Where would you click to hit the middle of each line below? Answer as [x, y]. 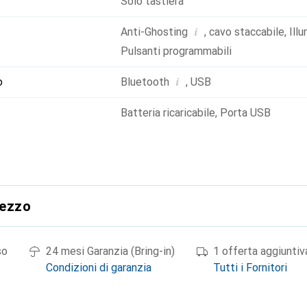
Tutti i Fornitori [250, 268]
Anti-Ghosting [154, 32]
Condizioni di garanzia [99, 268]
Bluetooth [145, 82]
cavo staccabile [247, 32]
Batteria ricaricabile [168, 113]
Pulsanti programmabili [176, 51]
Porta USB [245, 113]
